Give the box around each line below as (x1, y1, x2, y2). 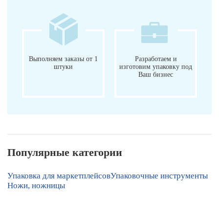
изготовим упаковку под (119, 63, 192, 70)
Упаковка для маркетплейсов (7, 171, 110, 180)
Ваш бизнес (138, 70, 173, 78)
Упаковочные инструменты (110, 171, 208, 180)
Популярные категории (7, 146, 122, 158)
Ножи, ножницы (7, 180, 65, 190)
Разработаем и (134, 55, 177, 63)
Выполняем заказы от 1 (29, 55, 98, 63)
